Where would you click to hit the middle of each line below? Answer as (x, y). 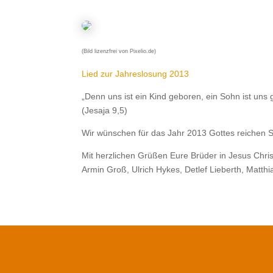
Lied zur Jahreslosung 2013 (136, 73)
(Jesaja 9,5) (105, 110)
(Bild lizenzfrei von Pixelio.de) (119, 51)
